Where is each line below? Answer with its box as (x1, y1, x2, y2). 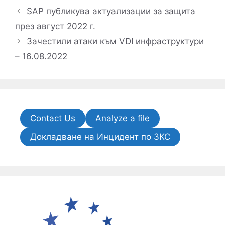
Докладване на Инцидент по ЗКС (30, 132, 170, 142)
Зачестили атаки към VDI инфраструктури (27, 36, 204, 47)
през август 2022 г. (15, 21, 95, 32)
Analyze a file (95, 113, 150, 124)
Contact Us (30, 113, 75, 124)
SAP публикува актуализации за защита (27, 6, 196, 17)
